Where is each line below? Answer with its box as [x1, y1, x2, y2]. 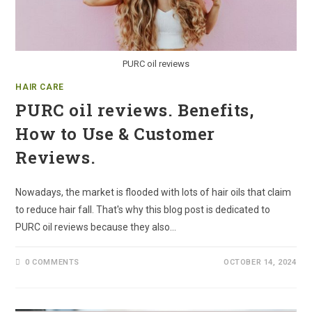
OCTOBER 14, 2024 [223, 257, 297, 267]
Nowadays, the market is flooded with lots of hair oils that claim [15, 186, 292, 198]
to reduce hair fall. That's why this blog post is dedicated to [15, 203, 271, 215]
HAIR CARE [15, 81, 64, 92]
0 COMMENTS [25, 257, 80, 267]
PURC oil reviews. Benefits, [15, 98, 254, 121]
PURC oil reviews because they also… [15, 221, 177, 233]
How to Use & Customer [15, 122, 216, 145]
